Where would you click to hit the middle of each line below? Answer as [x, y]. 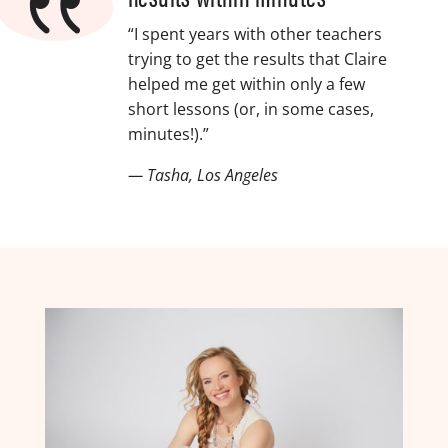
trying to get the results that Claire [257, 58]
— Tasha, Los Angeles [202, 174]
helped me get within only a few [246, 83]
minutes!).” [168, 133]
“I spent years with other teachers [254, 33]
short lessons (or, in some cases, [250, 108]
